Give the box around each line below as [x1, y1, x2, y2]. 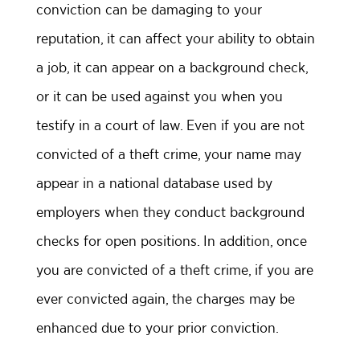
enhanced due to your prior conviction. [36, 319, 279, 337]
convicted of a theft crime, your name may [36, 145, 301, 163]
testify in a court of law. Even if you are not [36, 117, 305, 134]
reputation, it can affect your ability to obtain [36, 30, 315, 47]
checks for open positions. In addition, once [36, 232, 307, 250]
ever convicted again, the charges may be [36, 290, 295, 308]
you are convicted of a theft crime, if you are [36, 261, 313, 279]
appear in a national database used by [36, 174, 272, 192]
